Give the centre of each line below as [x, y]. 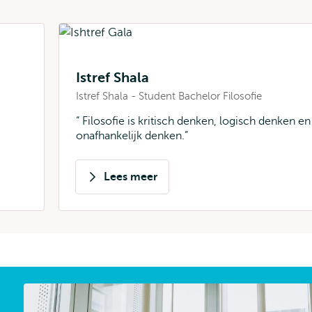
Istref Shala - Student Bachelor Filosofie [169, 96]
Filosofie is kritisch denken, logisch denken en [195, 121]
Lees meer [131, 177]
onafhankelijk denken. [130, 136]
